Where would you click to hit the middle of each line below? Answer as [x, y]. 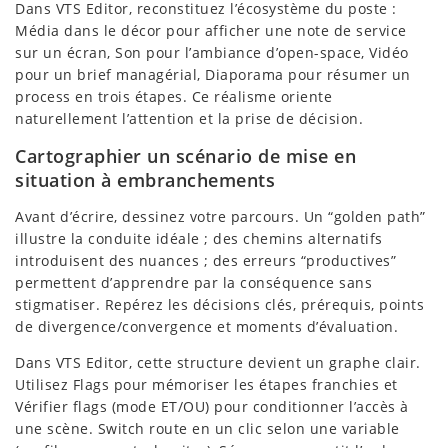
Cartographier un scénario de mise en [185, 156]
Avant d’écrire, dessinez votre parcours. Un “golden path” [220, 217]
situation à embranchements [145, 180]
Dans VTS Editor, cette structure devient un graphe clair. [218, 363]
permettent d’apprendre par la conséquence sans [193, 283]
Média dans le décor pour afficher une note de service [211, 31]
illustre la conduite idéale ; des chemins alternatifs [199, 239]
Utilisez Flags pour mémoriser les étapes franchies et [206, 385]
